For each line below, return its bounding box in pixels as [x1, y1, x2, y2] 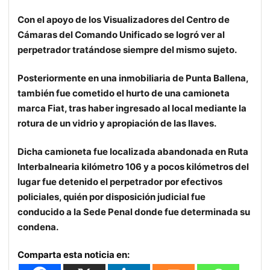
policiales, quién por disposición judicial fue [17, 191, 206, 203]
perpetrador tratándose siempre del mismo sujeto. [17, 44, 237, 56]
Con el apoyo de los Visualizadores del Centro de [17, 14, 230, 26]
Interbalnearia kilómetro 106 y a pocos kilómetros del [17, 161, 249, 173]
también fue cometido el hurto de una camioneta [17, 87, 230, 99]
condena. [17, 221, 58, 233]
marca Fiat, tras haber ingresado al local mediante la [17, 102, 246, 115]
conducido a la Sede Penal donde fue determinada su [17, 206, 250, 218]
